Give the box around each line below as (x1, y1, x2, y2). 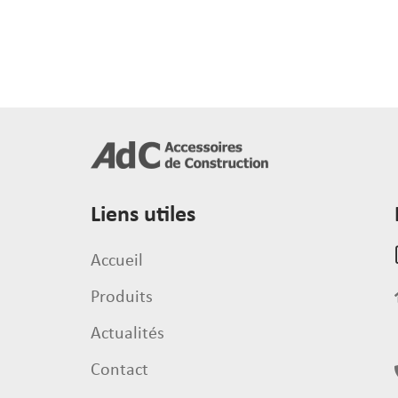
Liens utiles (91, 203, 195, 227)
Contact (91, 362, 148, 379)
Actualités (91, 325, 164, 343)
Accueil (91, 252, 143, 270)
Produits (91, 289, 153, 306)
